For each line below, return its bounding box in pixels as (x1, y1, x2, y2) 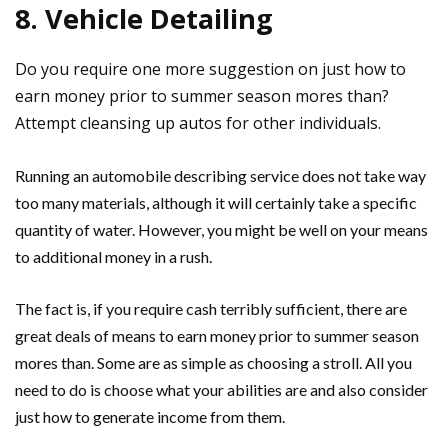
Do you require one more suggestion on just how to (15, 57, 406, 80)
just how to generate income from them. (15, 406, 285, 426)
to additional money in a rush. (15, 246, 212, 266)
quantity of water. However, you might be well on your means (15, 219, 428, 239)
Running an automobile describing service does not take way (15, 165, 426, 185)
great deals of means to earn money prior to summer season (15, 325, 419, 345)
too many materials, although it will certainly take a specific (15, 192, 417, 212)
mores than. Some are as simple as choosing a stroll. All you (15, 352, 412, 372)
